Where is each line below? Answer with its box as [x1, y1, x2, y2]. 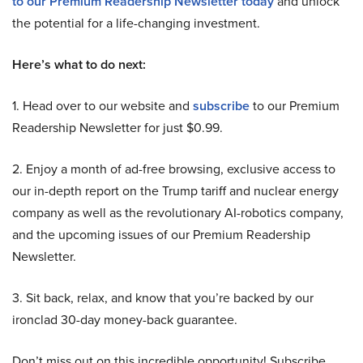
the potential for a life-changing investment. [12, 13, 260, 32]
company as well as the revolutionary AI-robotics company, [12, 203, 344, 222]
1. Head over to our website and [12, 96, 193, 115]
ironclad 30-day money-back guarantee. [12, 310, 237, 329]
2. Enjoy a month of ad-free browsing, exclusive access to [12, 159, 335, 178]
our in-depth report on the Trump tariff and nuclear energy [12, 181, 339, 200]
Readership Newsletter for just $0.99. [12, 117, 223, 137]
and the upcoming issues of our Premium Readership [12, 224, 310, 244]
